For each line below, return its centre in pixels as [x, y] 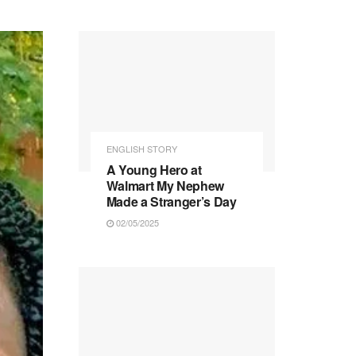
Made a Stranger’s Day [171, 201]
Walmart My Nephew [165, 185]
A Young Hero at [154, 169]
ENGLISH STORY [141, 148]
